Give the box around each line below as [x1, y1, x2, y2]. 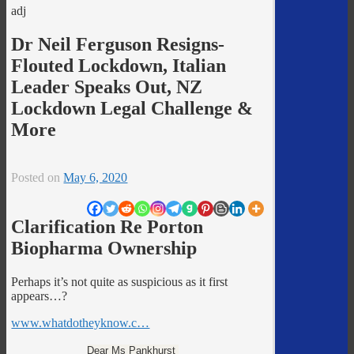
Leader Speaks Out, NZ [11, 76, 203, 97]
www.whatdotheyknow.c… [11, 315, 150, 330]
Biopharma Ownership [11, 238, 198, 259]
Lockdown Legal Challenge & [11, 97, 254, 119]
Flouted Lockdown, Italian [11, 55, 227, 76]
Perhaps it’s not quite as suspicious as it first [11, 274, 228, 288]
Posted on [11, 170, 64, 184]
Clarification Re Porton [11, 217, 204, 238]
